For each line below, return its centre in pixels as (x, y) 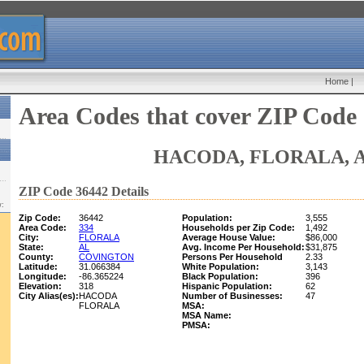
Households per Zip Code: (238, 227)
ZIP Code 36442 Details (84, 191)
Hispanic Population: (227, 286)
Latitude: (38, 266)
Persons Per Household (232, 257)
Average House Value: (229, 237)
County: (36, 257)
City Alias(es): (49, 296)
